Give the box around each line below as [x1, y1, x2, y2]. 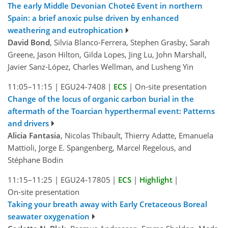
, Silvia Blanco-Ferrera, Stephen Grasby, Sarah [50, 37, 210, 47]
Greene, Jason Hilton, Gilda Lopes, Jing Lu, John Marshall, [8, 49, 207, 60]
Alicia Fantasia [8, 130, 61, 140]
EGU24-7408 [60, 81, 106, 92]
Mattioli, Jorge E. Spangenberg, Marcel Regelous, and [8, 142, 191, 153]
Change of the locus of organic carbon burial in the [8, 93, 194, 104]
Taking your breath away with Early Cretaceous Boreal [8, 198, 207, 209]
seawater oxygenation [8, 211, 90, 221]
